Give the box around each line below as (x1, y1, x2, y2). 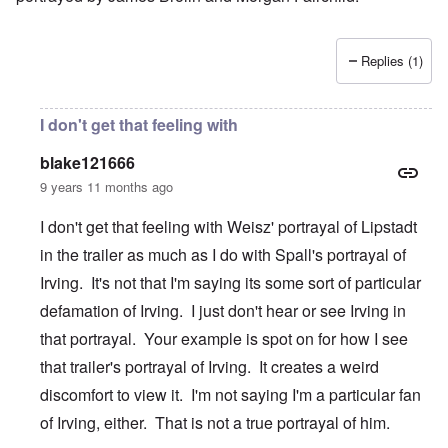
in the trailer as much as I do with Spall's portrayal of (40, 243, 406, 267)
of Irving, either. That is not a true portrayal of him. (40, 411, 390, 435)
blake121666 (40, 151, 135, 175)
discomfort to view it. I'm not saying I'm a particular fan (40, 383, 421, 407)
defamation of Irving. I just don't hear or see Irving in (40, 299, 406, 323)
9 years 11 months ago (40, 177, 173, 197)
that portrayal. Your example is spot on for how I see (40, 327, 408, 351)
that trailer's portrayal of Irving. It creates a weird (40, 355, 379, 379)
